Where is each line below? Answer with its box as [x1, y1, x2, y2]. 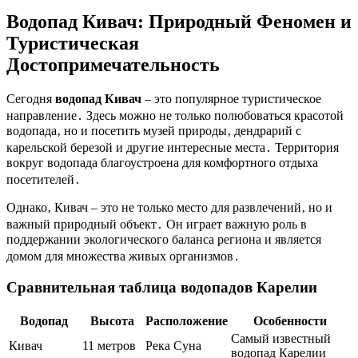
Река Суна [145, 338, 201, 352]
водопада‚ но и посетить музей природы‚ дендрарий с [6, 123, 301, 137]
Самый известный [231, 331, 331, 345]
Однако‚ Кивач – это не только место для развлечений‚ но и [6, 200, 332, 214]
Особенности [253, 313, 327, 328]
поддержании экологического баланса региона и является [6, 232, 321, 246]
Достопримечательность [6, 54, 220, 75]
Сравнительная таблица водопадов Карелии [6, 279, 317, 296]
